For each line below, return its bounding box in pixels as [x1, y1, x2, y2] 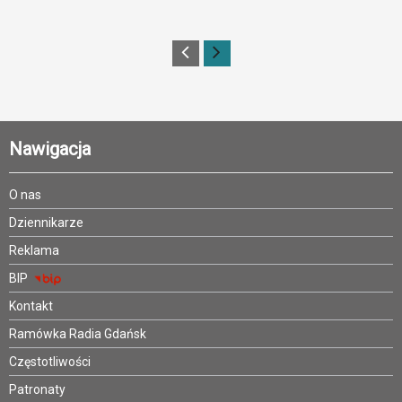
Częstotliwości [9, 354, 91, 370]
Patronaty [9, 382, 66, 398]
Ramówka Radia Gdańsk [9, 327, 146, 342]
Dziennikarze [9, 215, 83, 231]
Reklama [9, 243, 59, 258]
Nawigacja [9, 138, 91, 161]
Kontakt [9, 299, 53, 314]
